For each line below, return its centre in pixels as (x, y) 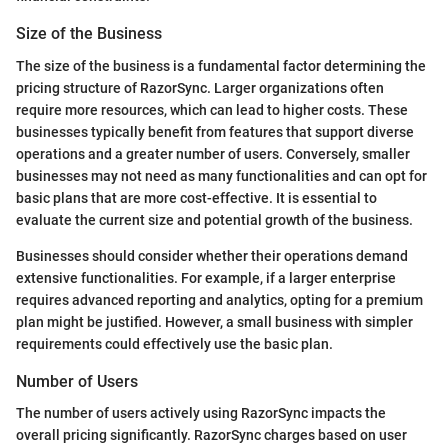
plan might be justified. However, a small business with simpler (214, 321)
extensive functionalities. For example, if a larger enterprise (206, 277)
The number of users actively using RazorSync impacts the (201, 412)
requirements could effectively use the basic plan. (174, 343)
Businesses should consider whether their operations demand (212, 255)
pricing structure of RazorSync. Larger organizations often (200, 87)
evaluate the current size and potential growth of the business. (214, 219)
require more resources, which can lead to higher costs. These (212, 109)
